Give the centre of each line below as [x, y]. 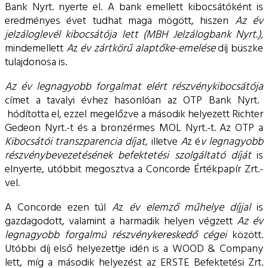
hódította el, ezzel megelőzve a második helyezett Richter [134, 114]
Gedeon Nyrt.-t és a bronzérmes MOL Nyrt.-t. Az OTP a [134, 128]
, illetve [163, 142]
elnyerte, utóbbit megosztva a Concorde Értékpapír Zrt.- [134, 169]
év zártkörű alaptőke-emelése [148, 48]
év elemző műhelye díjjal [193, 208]
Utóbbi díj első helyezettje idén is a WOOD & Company [134, 249]
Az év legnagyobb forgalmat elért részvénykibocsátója [134, 87]
